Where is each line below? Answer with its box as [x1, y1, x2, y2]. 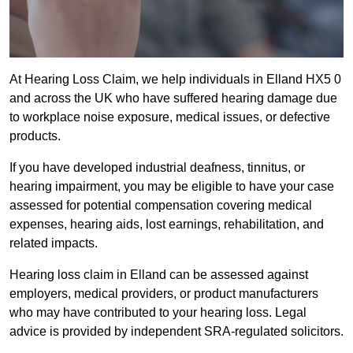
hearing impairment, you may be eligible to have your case [9, 180, 334, 194]
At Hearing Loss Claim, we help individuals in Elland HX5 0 [9, 72, 341, 87]
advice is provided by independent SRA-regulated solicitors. [9, 325, 344, 339]
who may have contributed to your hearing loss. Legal [9, 306, 307, 320]
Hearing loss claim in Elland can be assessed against [9, 268, 308, 282]
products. [9, 129, 61, 143]
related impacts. [9, 236, 98, 251]
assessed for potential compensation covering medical [9, 199, 312, 213]
